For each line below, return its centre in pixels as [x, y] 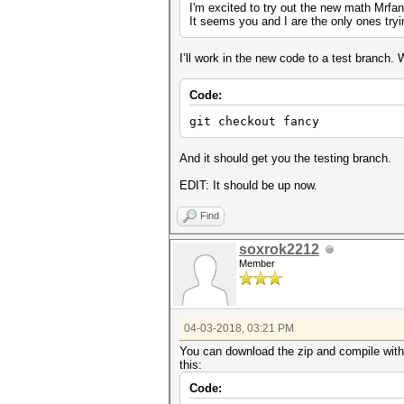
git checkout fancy [254, 121]
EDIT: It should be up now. [248, 185]
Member [257, 263]
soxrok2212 [279, 249]
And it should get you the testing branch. [285, 158]
